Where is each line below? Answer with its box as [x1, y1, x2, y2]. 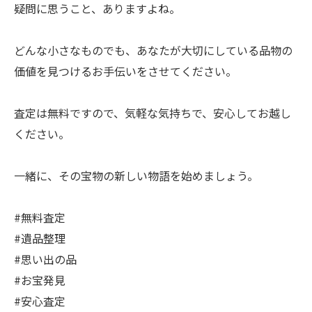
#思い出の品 [14, 251, 77, 267]
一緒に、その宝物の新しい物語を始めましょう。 [14, 167, 258, 184]
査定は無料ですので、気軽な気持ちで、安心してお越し [14, 104, 291, 121]
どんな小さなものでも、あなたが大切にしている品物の [14, 42, 292, 58]
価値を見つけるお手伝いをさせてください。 [14, 63, 237, 79]
